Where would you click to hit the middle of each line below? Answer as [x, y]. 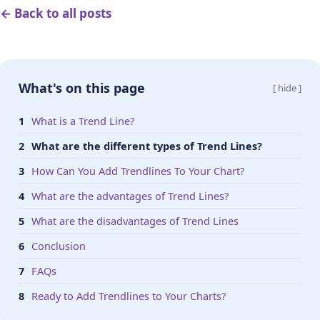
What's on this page [82, 87]
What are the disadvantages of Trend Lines [135, 220]
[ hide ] [287, 87]
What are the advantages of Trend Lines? [130, 195]
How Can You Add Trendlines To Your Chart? [138, 170]
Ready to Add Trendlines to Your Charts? [129, 295]
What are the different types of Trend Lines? [147, 145]
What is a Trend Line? [83, 120]
